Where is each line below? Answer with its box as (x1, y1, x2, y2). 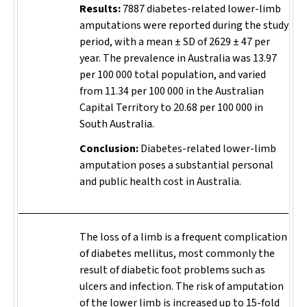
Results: (79, 1, 121, 16)
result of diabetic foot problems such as (79, 262, 265, 278)
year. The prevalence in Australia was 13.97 (79, 51, 277, 66)
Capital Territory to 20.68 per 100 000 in (79, 100, 263, 115)
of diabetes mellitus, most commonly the (79, 246, 275, 261)
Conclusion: (79, 141, 140, 156)
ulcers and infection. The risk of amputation (79, 279, 284, 294)
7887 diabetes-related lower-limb (121, 1, 281, 16)
